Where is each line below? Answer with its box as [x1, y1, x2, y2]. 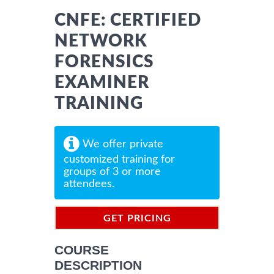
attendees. [64, 178, 114, 190]
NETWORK [54, 32, 147, 50]
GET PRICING [103, 213, 171, 223]
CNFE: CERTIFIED [54, 11, 201, 29]
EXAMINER [54, 73, 149, 91]
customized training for [64, 154, 175, 165]
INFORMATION [98, 236, 176, 246]
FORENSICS [54, 53, 154, 70]
